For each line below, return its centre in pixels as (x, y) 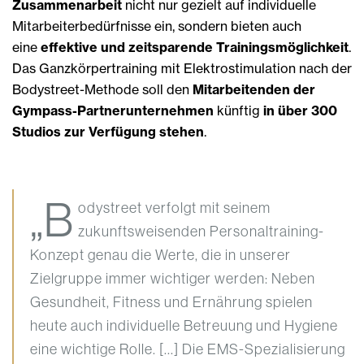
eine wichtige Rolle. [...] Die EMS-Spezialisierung (188, 350)
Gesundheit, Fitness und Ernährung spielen (171, 303)
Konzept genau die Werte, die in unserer (160, 256)
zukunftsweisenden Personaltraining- (201, 232)
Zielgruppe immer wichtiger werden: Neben (173, 279)
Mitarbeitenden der (254, 90)
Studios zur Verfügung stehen (108, 132)
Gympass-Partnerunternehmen (113, 111)
